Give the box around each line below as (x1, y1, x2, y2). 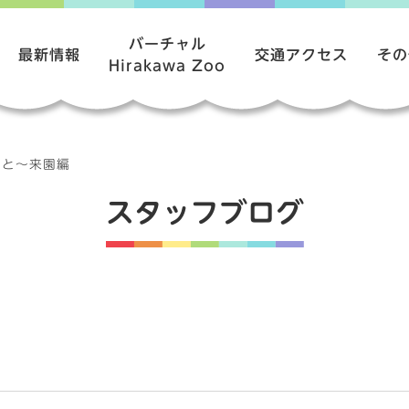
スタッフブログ (105, 198, 304, 226)
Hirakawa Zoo (109, 58, 226, 73)
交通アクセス (255, 47, 349, 62)
